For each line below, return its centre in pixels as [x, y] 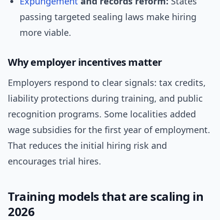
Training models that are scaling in [106, 196]
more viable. [45, 33]
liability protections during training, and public [105, 98]
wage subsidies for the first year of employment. [109, 130]
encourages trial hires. [55, 161]
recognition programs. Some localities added [102, 114]
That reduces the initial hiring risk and [87, 146]
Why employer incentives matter [85, 62]
